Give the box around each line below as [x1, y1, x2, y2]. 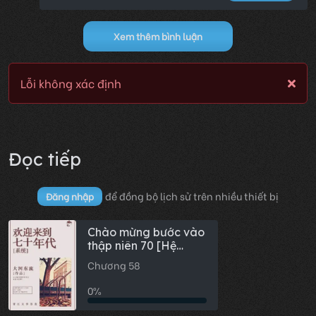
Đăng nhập [46, 190, 94, 203]
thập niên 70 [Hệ [87, 238, 176, 253]
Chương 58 [87, 258, 140, 273]
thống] [87, 252, 124, 267]
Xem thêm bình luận [114, 30, 202, 43]
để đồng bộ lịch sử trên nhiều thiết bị [105, 189, 279, 204]
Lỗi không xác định [20, 75, 121, 92]
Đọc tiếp [8, 148, 81, 171]
